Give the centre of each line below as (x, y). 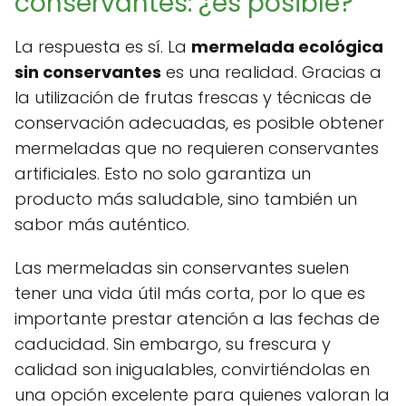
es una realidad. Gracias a (271, 72)
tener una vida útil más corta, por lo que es (190, 294)
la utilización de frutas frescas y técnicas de (193, 98)
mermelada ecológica (287, 47)
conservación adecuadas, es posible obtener (199, 123)
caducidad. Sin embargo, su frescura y (173, 344)
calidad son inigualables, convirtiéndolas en (192, 370)
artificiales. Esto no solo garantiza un (163, 174)
